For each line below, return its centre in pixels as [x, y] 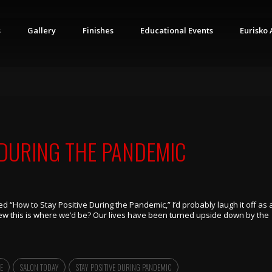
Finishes [98, 30]
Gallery [42, 30]
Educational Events [177, 30]
